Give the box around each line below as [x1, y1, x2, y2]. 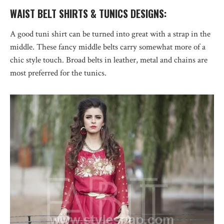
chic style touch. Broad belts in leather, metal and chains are [10, 54, 207, 65]
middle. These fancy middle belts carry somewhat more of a [10, 41, 205, 52]
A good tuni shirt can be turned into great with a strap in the [10, 28, 210, 39]
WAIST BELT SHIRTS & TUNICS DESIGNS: [10, 5, 166, 21]
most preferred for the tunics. [10, 67, 106, 78]
